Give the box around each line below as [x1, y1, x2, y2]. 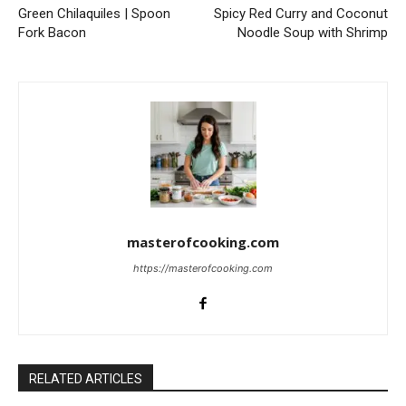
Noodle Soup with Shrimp [237, 24, 388, 41]
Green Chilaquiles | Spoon [18, 5, 170, 22]
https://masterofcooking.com [133, 261, 273, 275]
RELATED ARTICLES [29, 371, 142, 386]
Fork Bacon [18, 24, 86, 41]
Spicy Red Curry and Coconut [213, 5, 388, 22]
